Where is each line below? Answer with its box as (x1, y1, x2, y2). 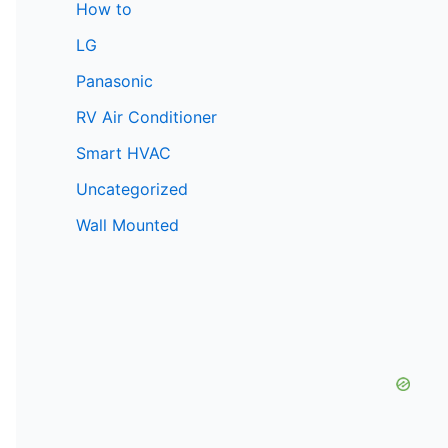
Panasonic (76, 70, 153, 91)
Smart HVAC (76, 142, 171, 163)
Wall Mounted (76, 214, 179, 235)
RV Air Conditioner (76, 106, 217, 127)
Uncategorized (76, 178, 188, 199)
